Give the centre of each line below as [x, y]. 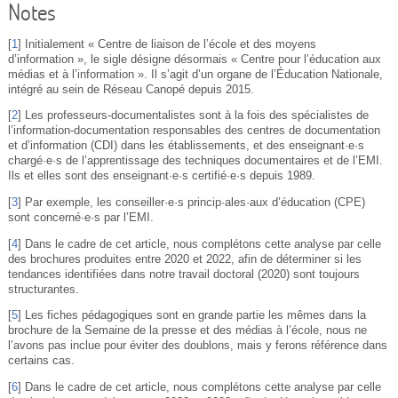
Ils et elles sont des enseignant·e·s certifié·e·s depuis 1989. [161, 176]
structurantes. [43, 289]
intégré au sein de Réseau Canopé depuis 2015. [131, 89]
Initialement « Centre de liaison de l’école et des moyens [170, 44]
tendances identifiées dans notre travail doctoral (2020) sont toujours [183, 274]
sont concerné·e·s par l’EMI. [80, 217]
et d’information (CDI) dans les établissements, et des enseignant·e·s [186, 146]
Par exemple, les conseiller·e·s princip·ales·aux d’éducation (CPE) [195, 202]
